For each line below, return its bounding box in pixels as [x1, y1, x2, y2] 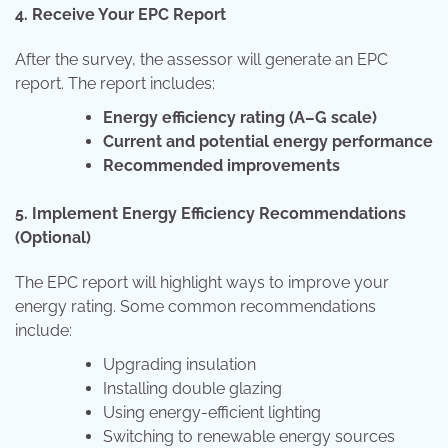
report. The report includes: [15, 74, 215, 94]
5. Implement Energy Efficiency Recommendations [15, 204, 406, 224]
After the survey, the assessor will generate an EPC [15, 50, 388, 70]
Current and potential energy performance [103, 132, 433, 152]
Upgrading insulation [103, 355, 256, 375]
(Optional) [15, 228, 91, 248]
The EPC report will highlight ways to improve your [15, 273, 389, 293]
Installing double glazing [103, 379, 282, 399]
